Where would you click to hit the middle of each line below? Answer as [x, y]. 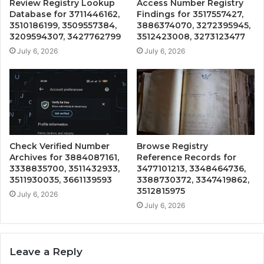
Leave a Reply [46, 252]
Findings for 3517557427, [190, 14]
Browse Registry [172, 146]
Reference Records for [187, 158]
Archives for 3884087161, [64, 158]
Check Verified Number [60, 146]
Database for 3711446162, [65, 14]
